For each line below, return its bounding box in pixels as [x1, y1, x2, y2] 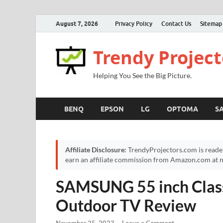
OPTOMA [167, 105, 198, 113]
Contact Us [161, 19, 191, 27]
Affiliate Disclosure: [65, 146, 126, 154]
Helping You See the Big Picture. [93, 71, 192, 80]
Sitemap [200, 19, 222, 27]
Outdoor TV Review [56, 196, 196, 215]
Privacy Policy [115, 19, 152, 27]
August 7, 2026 [56, 19, 98, 27]
